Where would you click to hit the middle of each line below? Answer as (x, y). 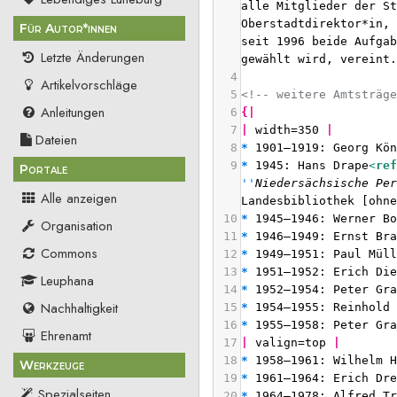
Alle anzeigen (78, 199)
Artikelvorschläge (89, 86)
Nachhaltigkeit (79, 309)
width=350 (291, 130)
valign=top (295, 343)
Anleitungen (72, 113)
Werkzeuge (52, 365)
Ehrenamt (66, 336)
